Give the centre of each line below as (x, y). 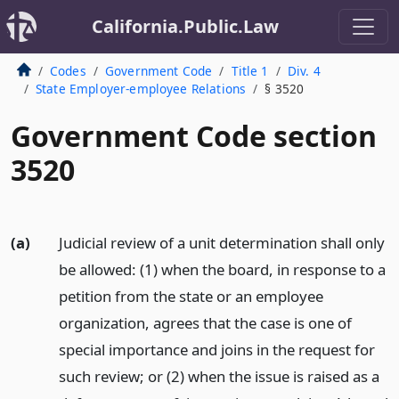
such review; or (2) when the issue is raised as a (219, 376)
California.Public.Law (185, 26)
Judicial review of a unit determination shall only (221, 243)
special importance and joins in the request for (216, 350)
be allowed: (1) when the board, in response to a (222, 269)
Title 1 (250, 71)
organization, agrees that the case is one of (205, 323)
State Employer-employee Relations (141, 89)
